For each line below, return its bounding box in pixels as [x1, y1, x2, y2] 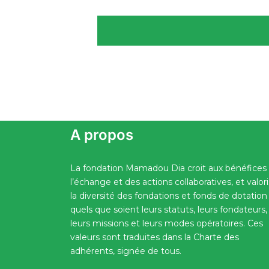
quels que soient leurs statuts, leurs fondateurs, [70, 204, 267, 216]
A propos [70, 126, 133, 144]
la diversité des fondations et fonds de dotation [70, 190, 267, 202]
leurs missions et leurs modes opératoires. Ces [70, 218, 263, 229]
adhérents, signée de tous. [70, 246, 181, 257]
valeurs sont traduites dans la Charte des [70, 232, 239, 243]
